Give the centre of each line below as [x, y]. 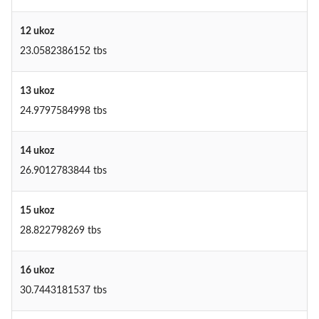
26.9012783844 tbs [63, 171]
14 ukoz [37, 151]
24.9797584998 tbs [63, 111]
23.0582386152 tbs [63, 52]
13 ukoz [37, 91]
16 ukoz [37, 271]
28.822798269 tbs [60, 231]
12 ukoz [37, 32]
